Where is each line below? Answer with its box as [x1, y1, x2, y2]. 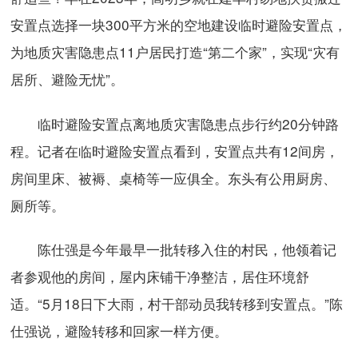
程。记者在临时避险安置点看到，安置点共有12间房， [10, 140, 339, 161]
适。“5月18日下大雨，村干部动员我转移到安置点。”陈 [10, 293, 343, 314]
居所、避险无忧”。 [10, 69, 124, 89]
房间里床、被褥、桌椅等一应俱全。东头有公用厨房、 [10, 167, 336, 188]
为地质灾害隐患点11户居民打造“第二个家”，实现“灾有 [10, 42, 340, 62]
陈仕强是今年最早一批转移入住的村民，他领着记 [10, 239, 336, 260]
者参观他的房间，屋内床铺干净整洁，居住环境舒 [10, 266, 309, 287]
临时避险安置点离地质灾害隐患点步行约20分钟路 [10, 113, 339, 133]
